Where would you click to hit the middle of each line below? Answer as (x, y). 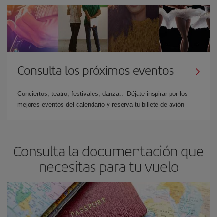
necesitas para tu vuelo (108, 166)
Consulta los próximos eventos (96, 70)
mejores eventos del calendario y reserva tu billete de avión (101, 104)
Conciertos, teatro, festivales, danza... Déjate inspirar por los (103, 93)
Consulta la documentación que (108, 150)
